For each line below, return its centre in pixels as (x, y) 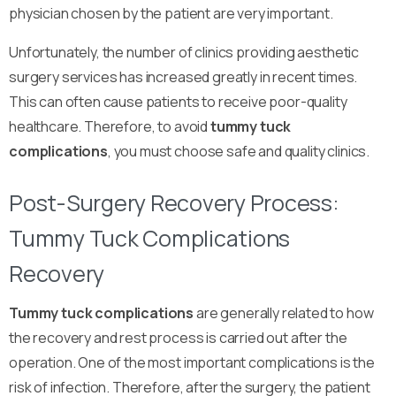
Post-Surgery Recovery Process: (174, 202)
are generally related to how (284, 312)
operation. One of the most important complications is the (192, 362)
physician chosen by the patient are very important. (171, 13)
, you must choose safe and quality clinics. (239, 151)
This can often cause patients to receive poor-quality (178, 101)
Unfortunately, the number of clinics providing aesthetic (184, 52)
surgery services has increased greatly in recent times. (183, 76)
